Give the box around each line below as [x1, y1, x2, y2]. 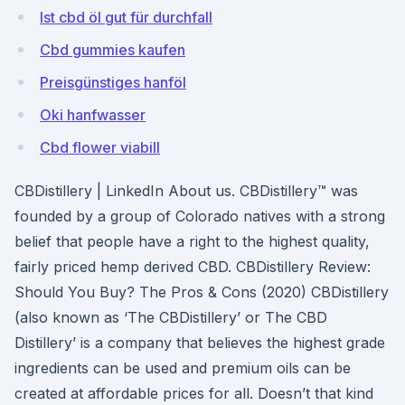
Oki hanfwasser [40, 106, 146, 124]
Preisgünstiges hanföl [40, 73, 186, 91]
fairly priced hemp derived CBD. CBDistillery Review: [14, 258, 371, 276]
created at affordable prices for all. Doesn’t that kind [14, 384, 373, 402]
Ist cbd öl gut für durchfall [40, 8, 212, 26]
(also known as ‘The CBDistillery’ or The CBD [14, 308, 327, 326]
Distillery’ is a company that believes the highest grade [14, 334, 385, 352]
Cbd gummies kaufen [40, 41, 185, 59]
